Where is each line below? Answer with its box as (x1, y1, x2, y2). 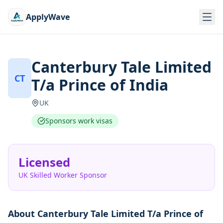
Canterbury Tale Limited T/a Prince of (37, 208, 203, 220)
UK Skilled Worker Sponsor (18, 170, 107, 180)
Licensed (18, 154, 70, 170)
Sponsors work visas (45, 116, 112, 125)
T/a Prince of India (31, 75, 168, 95)
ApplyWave (26, 11, 70, 22)
